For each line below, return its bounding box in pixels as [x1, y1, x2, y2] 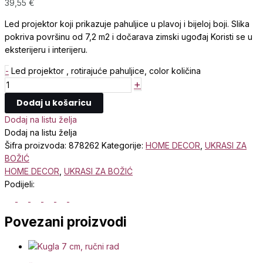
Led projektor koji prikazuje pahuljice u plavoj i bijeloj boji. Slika [5, 18, 249, 29]
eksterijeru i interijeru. [5, 44, 87, 55]
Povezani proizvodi [5, 214, 127, 230]
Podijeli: [5, 178, 35, 189]
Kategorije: [102, 140, 146, 150]
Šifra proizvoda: [5, 140, 69, 150]
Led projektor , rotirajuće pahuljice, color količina [11, 65, 201, 76]
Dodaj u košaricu [16, 96, 92, 109]
